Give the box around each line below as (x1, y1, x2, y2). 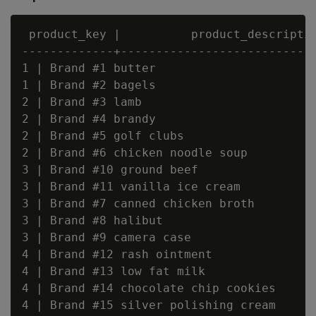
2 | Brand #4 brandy (22, 112, 156, 126)
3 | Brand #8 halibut (22, 214, 163, 227)
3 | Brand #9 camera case (22, 231, 191, 244)
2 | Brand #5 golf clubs (22, 129, 184, 142)
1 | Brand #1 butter (22, 61, 156, 75)
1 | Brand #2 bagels (22, 78, 156, 92)
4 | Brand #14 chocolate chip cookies (22, 281, 276, 295)
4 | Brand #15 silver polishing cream (22, 298, 276, 312)
